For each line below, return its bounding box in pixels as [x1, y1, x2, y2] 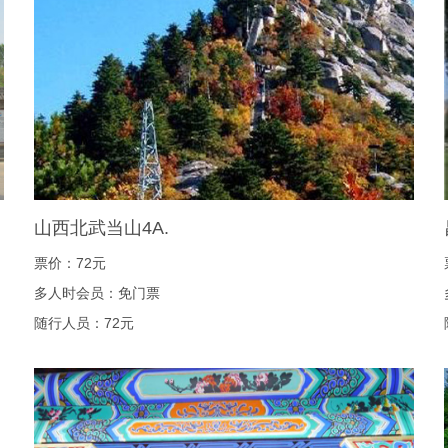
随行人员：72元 [34, 315, 134, 331]
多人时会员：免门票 [34, 285, 160, 301]
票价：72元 [34, 255, 106, 271]
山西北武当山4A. [34, 218, 169, 238]
